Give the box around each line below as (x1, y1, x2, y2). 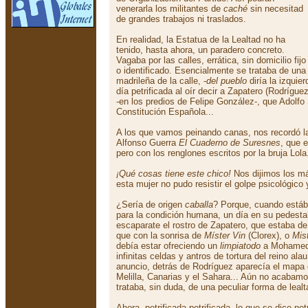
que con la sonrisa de (116, 230, 204, 241)
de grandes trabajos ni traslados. (116, 14, 246, 24)
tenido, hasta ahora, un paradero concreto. (116, 45, 285, 55)
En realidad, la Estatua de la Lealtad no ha (116, 34, 285, 45)
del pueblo (206, 76, 247, 86)
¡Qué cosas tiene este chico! (116, 168, 231, 179)
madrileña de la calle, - (116, 76, 206, 86)
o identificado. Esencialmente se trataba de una (116, 65, 306, 76)
